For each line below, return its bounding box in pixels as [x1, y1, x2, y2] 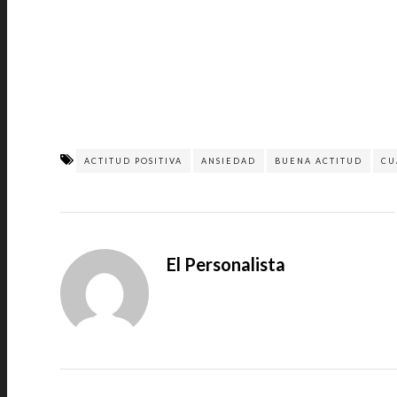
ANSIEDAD [201, 156, 256, 166]
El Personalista [167, 253, 285, 275]
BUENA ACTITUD [275, 156, 362, 166]
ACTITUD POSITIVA [84, 156, 183, 166]
